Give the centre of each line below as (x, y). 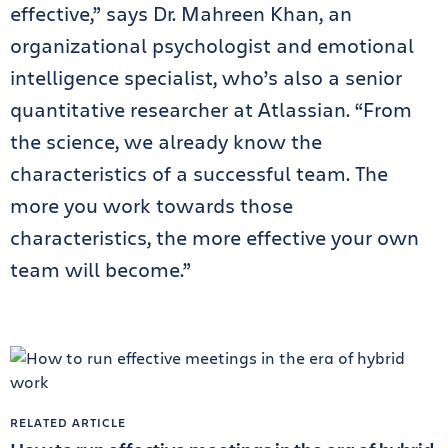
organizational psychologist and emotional (212, 46)
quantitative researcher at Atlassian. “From (211, 110)
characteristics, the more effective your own (214, 238)
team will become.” (103, 270)
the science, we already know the (166, 142)
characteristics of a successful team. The (199, 174)
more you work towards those (151, 206)
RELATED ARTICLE (68, 422)
